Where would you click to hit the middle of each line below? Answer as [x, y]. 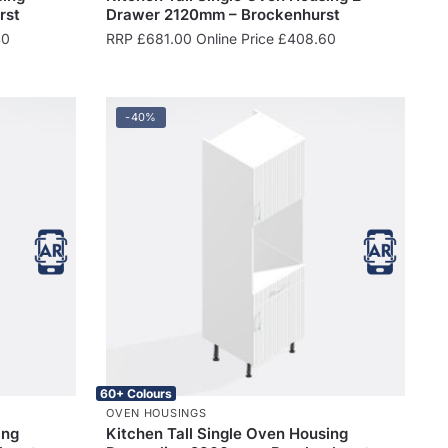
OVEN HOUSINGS [156, 412]
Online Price [235, 38]
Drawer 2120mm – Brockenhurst [223, 14]
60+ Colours [136, 393]
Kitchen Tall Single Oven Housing [227, 433]
